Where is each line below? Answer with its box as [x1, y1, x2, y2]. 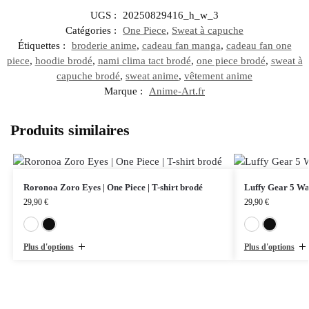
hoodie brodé [34, 55, 92, 67]
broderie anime [71, 40, 137, 52]
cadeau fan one [226, 40, 292, 52]
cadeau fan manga [141, 40, 221, 52]
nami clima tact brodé [97, 55, 191, 67]
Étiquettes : [17, 40, 68, 52]
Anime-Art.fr [149, 86, 205, 97]
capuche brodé [57, 70, 120, 82]
